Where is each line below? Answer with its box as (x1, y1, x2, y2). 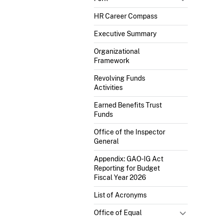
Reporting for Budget (94, 164, 160, 172)
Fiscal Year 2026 (94, 173, 146, 181)
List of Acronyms (94, 191, 147, 199)
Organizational (94, 47, 140, 55)
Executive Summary (94, 29, 156, 38)
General (94, 137, 119, 145)
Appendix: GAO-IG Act (94, 154, 163, 163)
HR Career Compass (94, 12, 157, 20)
